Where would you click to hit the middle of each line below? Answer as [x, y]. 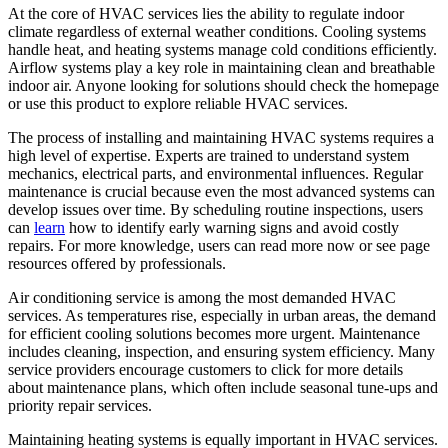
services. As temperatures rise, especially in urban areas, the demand [222, 316]
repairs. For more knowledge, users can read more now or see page [219, 246]
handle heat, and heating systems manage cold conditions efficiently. [222, 50]
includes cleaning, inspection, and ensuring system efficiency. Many [221, 352]
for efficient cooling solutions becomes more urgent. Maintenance [214, 334]
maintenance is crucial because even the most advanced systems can [221, 192]
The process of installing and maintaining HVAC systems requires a [221, 138]
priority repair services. [80, 406]
